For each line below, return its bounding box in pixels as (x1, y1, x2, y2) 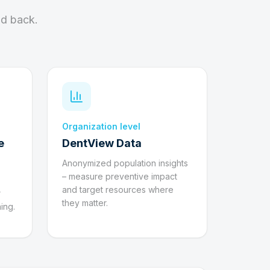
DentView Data (62, 137, 142, 149)
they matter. (62, 198, 108, 208)
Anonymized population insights (62, 158, 188, 168)
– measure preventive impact (62, 171, 177, 181)
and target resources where (62, 184, 174, 195)
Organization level (62, 121, 140, 131)
